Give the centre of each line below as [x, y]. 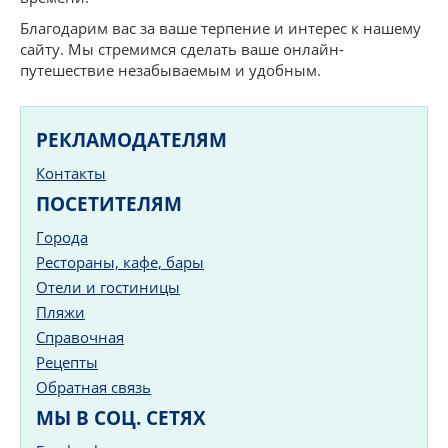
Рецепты [67, 362]
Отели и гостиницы [108, 287]
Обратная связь [93, 387]
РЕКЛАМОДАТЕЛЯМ [131, 140]
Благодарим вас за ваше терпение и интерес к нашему [220, 28]
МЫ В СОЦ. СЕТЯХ [121, 418]
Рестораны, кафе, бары [120, 262]
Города [62, 237]
